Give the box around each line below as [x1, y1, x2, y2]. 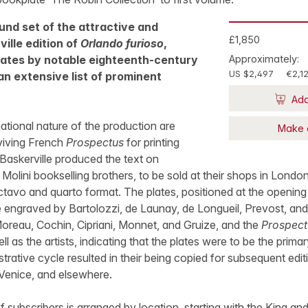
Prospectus [65, 135, 124, 149]
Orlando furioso [80, 36, 164, 50]
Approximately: [229, 53, 299, 65]
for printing [123, 135, 179, 149]
